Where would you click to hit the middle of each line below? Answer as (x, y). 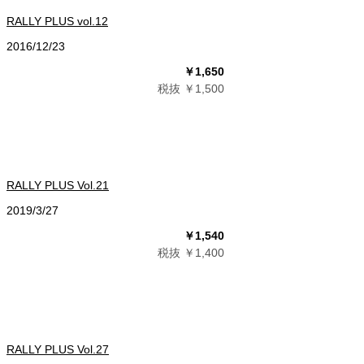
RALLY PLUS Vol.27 (58, 349)
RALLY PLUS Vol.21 (58, 185)
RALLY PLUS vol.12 (57, 21)
